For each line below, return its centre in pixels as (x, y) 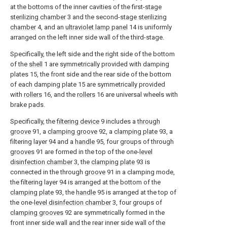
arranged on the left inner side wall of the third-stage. (87, 37)
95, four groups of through (134, 142)
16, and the (60, 94)
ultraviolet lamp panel (97, 27)
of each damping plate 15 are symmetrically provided (88, 84)
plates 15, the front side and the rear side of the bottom (91, 74)
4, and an (51, 27)
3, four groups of (137, 202)
